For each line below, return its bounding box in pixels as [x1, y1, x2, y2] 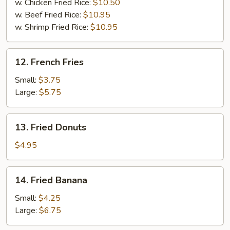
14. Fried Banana [15, 174, 87, 186]
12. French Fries [15, 56, 84, 68]
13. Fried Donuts [15, 121, 86, 133]
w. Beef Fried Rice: [15, 9, 83, 21]
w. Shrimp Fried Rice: [15, 22, 90, 33]
